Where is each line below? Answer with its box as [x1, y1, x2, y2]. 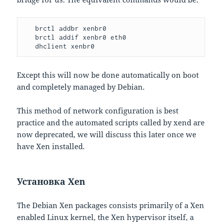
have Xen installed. [17, 141, 85, 152]
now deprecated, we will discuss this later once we [17, 129, 197, 140]
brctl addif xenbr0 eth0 [23, 33, 36, 42]
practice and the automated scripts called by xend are [17, 117, 205, 128]
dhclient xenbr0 [35, 42, 95, 51]
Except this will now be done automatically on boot [17, 70, 199, 80]
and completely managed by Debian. [17, 82, 145, 92]
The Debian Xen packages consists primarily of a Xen [17, 200, 205, 211]
